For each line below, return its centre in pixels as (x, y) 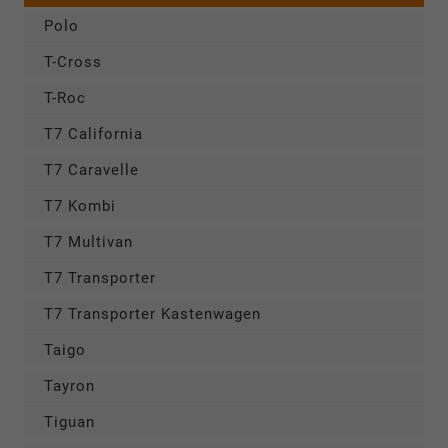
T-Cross (73, 62)
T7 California (93, 134)
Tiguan (69, 422)
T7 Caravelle (91, 170)
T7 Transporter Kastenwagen (152, 314)
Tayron (69, 386)
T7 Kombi (80, 206)
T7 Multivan (88, 242)
